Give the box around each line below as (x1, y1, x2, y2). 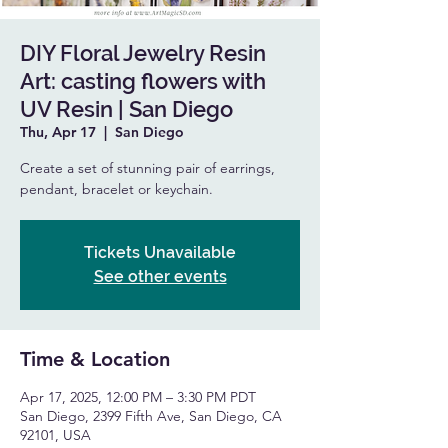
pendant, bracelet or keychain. (20, 180, 213, 198)
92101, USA (20, 426, 91, 444)
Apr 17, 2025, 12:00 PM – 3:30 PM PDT (20, 388, 256, 406)
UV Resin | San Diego (20, 96, 233, 122)
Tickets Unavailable (84, 243, 236, 262)
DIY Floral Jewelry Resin (20, 40, 266, 66)
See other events (93, 267, 227, 286)
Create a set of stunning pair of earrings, (20, 159, 275, 177)
